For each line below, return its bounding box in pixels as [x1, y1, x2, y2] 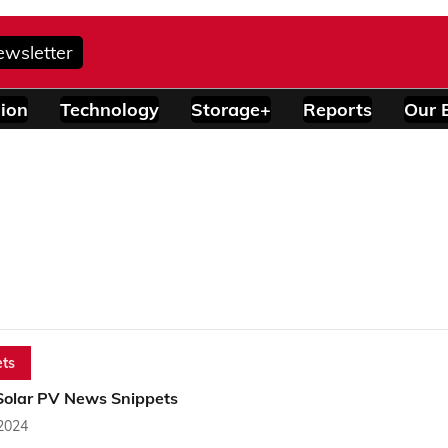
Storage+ [191, 97, 271, 121]
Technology [60, 97, 159, 121]
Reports [303, 97, 372, 121]
